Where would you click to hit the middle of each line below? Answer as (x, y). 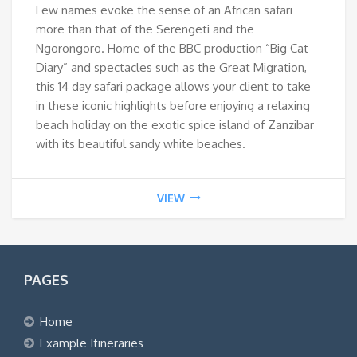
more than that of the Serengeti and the (145, 29)
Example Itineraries (92, 343)
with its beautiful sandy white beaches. (141, 143)
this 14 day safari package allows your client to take (173, 86)
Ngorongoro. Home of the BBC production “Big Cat (172, 48)
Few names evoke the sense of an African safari (164, 10)
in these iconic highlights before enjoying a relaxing (173, 105)
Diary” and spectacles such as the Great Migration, (171, 67)
